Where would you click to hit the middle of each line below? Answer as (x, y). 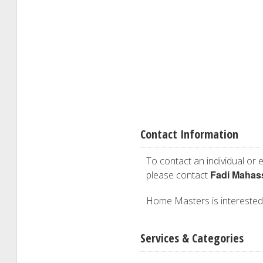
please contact (178, 175)
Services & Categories (192, 238)
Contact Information (189, 134)
